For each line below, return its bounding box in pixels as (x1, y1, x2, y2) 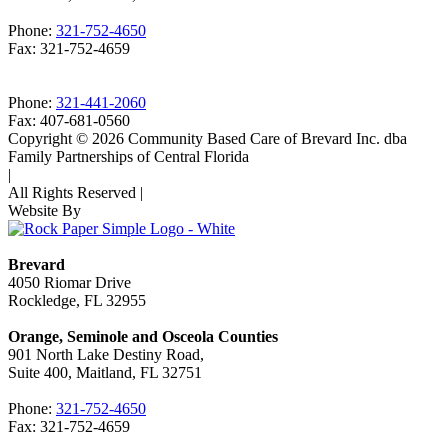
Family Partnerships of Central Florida (8, 147, 249, 165)
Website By (8, 201, 81, 219)
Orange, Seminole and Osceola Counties (8, 327, 278, 345)
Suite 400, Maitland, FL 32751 (8, 363, 202, 381)
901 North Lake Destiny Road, (8, 345, 204, 363)
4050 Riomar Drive (8, 273, 131, 291)
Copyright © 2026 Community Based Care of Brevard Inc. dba (8, 129, 407, 147)
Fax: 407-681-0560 (8, 111, 130, 129)
